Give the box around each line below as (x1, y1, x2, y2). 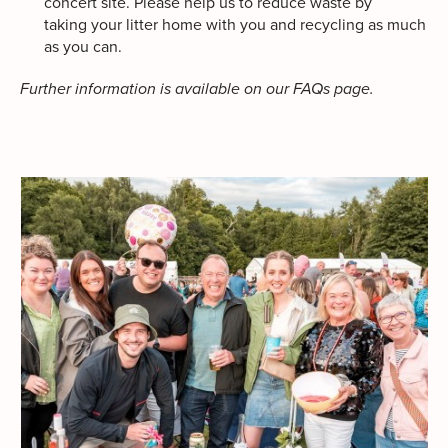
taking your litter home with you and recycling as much (44, 13, 426, 36)
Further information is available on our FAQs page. (20, 77, 374, 100)
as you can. (44, 35, 122, 58)
